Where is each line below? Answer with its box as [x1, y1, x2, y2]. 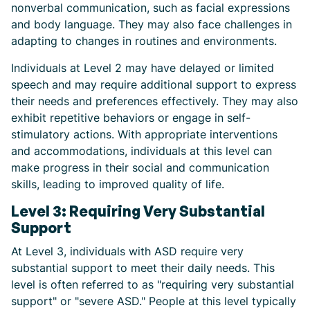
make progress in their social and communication [11, 160, 269, 174]
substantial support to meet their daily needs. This [11, 260, 275, 275]
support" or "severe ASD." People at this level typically [11, 293, 296, 308]
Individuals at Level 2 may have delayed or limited [11, 60, 274, 75]
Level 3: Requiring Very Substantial [11, 201, 265, 220]
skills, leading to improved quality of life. [11, 176, 224, 191]
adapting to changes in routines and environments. [11, 33, 277, 48]
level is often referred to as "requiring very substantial [11, 277, 294, 291]
